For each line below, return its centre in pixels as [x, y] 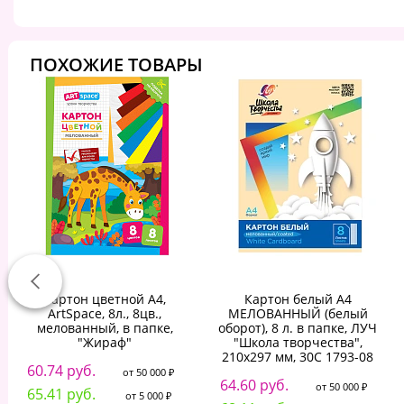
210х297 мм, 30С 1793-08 [298, 357]
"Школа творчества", [298, 343]
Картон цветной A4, [105, 299]
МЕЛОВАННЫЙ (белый [298, 314]
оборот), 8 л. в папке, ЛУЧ [298, 328]
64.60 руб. [254, 386]
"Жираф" [105, 343]
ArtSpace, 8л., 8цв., [105, 314]
